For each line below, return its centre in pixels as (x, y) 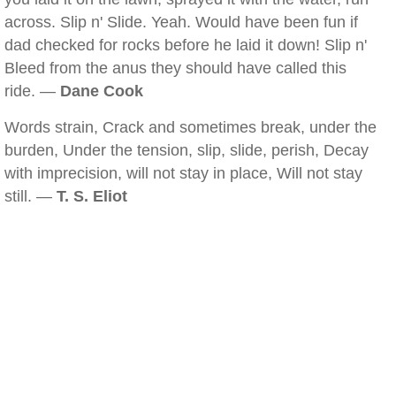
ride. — (32, 91)
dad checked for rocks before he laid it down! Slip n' (186, 45)
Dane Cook (102, 91)
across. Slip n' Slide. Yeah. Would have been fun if (181, 22)
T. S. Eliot (92, 196)
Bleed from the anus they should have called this (175, 68)
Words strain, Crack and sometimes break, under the (190, 127)
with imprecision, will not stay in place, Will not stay (183, 173)
